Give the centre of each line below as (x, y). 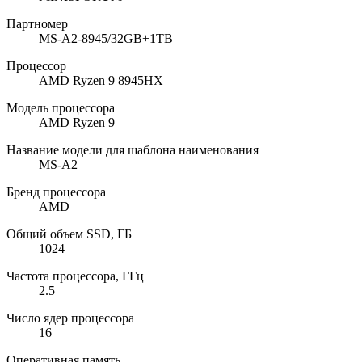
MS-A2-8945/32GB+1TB (106, 38)
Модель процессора (61, 107)
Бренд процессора (56, 192)
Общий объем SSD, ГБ (69, 234)
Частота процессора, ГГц (75, 276)
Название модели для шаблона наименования (133, 149)
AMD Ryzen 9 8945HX (101, 80)
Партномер (37, 23)
